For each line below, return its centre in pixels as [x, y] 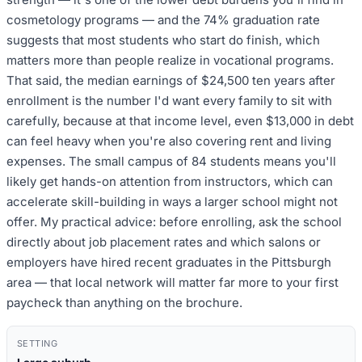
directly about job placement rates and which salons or [164, 242]
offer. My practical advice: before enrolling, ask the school [174, 221]
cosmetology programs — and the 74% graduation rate [163, 19]
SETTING [38, 343]
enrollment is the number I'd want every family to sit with [169, 100]
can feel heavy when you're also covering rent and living [169, 141]
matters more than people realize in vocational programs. [170, 60]
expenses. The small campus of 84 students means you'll [171, 161]
